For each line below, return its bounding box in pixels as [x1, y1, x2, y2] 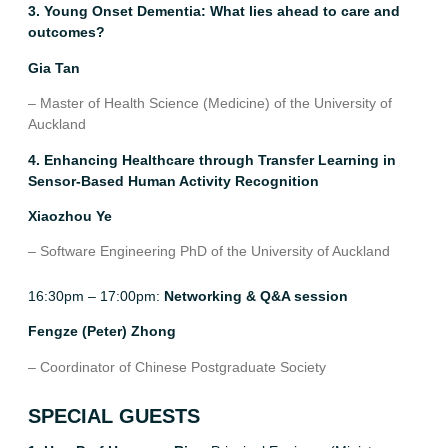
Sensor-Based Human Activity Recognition [28, 172, 319, 189]
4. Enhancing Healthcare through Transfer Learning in [28, 151, 396, 168]
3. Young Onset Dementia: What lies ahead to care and [28, 3, 400, 20]
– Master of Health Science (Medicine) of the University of [28, 95, 392, 112]
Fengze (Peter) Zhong [28, 323, 176, 340]
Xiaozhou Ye [28, 208, 112, 225]
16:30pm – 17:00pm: [28, 287, 164, 304]
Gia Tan [28, 59, 80, 76]
